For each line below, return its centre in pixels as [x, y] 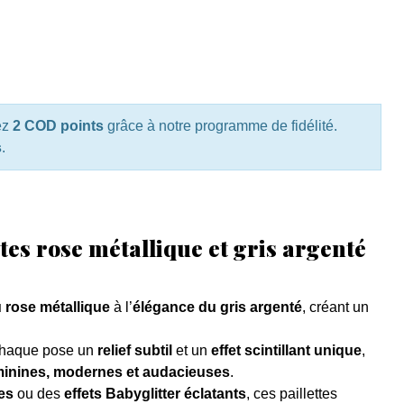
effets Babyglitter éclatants [155, 394]
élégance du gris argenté [217, 308]
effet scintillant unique [286, 351]
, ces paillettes [291, 394]
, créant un [335, 308]
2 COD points [58, 126]
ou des [38, 394]
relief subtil [134, 351]
